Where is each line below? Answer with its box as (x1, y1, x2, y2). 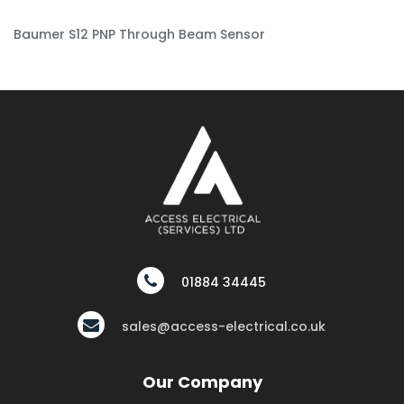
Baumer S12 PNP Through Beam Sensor (14, 24, 265, 43)
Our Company (142, 370, 262, 393)
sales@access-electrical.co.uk (122, 317, 326, 335)
